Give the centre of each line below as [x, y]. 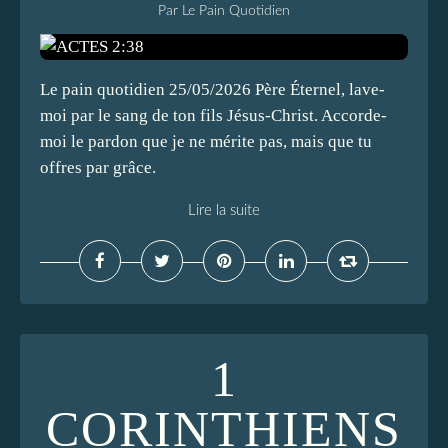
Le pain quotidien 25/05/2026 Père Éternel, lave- [212, 89]
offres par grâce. [98, 167]
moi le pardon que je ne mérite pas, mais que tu [206, 141]
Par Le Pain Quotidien [224, 11]
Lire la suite [224, 210]
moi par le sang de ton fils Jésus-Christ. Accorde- [213, 115]
